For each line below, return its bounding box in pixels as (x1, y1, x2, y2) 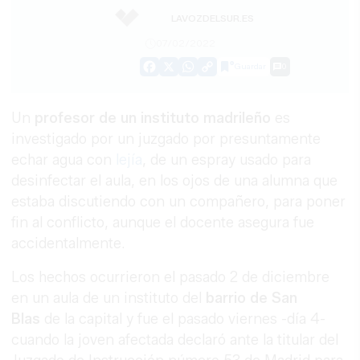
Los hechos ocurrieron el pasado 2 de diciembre (11, 268, 330, 287)
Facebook (149, 64, 207, 80)
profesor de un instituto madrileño (35, 109, 272, 128)
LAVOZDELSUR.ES (170, 12, 254, 25)
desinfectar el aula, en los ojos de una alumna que (11, 172, 338, 190)
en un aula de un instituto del (11, 289, 202, 308)
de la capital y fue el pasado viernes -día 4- (40, 310, 326, 329)
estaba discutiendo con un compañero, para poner (11, 193, 346, 211)
